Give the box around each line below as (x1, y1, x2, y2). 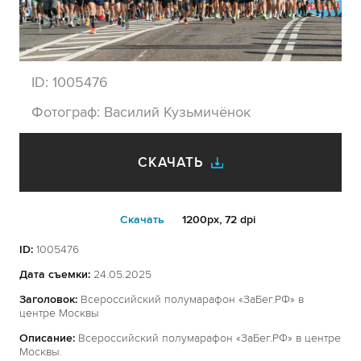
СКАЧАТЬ (138, 154, 203, 171)
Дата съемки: (19, 268, 90, 281)
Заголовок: (19, 293, 77, 306)
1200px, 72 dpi (178, 213, 255, 226)
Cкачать (120, 213, 164, 226)
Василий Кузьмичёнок (104, 103, 251, 121)
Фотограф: (31, 103, 104, 121)
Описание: (19, 331, 75, 345)
